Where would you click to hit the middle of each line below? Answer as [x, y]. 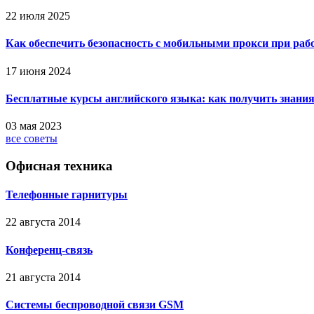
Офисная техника [59, 165]
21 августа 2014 [43, 277]
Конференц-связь [49, 250]
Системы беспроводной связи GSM [95, 305]
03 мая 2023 [34, 126]
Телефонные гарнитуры [67, 195]
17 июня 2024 [38, 71]
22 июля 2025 [38, 16]
